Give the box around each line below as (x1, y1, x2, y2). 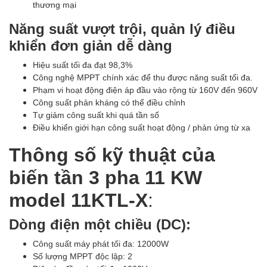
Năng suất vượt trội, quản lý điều (9, 20, 235, 37)
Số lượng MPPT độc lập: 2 (33, 251, 132, 261)
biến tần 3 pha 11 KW (9, 165, 202, 188)
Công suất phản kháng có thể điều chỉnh (33, 97, 185, 107)
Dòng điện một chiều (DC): (9, 215, 191, 232)
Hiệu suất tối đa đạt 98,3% (33, 60, 132, 70)
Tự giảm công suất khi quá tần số (33, 110, 159, 120)
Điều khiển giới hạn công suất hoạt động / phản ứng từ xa (33, 122, 250, 132)
